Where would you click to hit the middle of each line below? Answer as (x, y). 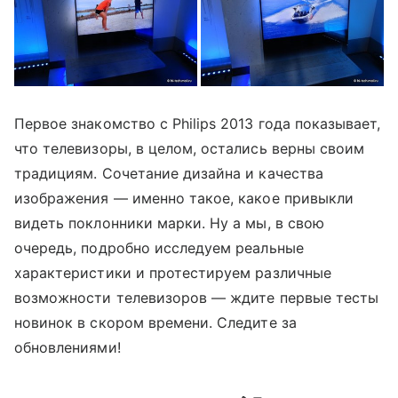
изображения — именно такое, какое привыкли (184, 198)
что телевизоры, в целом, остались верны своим (190, 148)
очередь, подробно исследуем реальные (159, 247)
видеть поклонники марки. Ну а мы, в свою (169, 223)
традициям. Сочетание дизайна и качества (169, 173)
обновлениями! (68, 347)
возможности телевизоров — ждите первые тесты (197, 297)
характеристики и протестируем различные (173, 272)
